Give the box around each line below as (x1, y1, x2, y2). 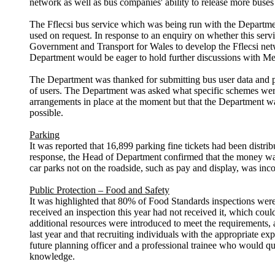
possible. (29, 107, 63, 118)
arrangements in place (29, 96, 116, 107)
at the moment (116, 96, 171, 107)
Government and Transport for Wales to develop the (29, 41, 233, 52)
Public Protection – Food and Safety (29, 185, 169, 196)
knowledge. (29, 251, 75, 262)
